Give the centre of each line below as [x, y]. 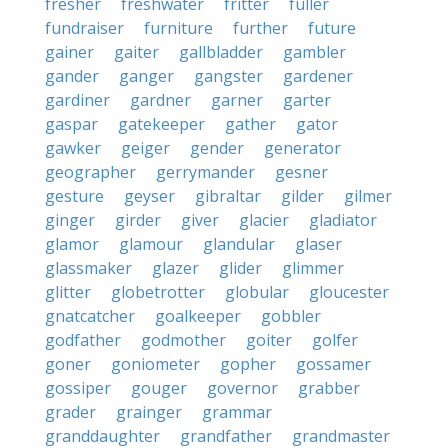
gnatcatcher [90, 316]
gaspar [71, 124]
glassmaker [88, 268]
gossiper [78, 388]
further [260, 28]
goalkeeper [198, 316]
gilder [302, 196]
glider [240, 268]
